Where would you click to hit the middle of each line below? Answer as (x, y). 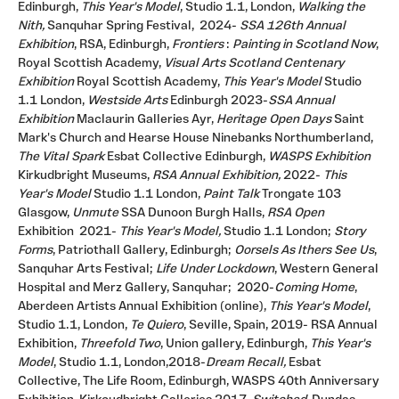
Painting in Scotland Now (304, 45)
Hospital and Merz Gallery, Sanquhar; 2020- (146, 289)
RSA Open (294, 214)
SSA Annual (301, 102)
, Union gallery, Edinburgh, (234, 345)
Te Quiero (157, 326)
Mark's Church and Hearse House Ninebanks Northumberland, (195, 139)
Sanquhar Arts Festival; (87, 270)
